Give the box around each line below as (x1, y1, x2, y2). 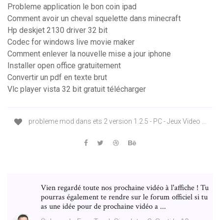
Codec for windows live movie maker (7, 37, 135, 47)
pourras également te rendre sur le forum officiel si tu (41, 192, 208, 202)
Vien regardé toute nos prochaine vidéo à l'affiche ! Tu (41, 182, 209, 193)
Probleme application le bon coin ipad (7, 2, 137, 12)
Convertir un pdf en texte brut (7, 73, 107, 82)
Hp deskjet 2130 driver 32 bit (7, 26, 108, 35)
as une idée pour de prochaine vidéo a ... (41, 201, 166, 212)
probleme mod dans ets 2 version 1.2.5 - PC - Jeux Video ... (27, 117, 206, 126)
